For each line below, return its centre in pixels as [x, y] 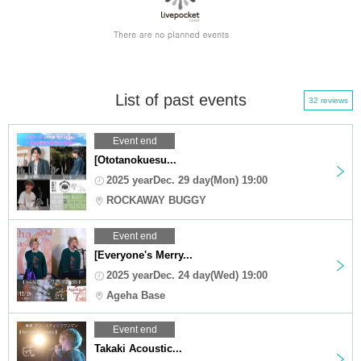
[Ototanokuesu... [135, 160]
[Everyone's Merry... [143, 255]
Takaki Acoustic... [138, 348]
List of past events [180, 100]
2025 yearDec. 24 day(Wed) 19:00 [187, 275]
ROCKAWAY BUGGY [156, 200]
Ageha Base [136, 295]
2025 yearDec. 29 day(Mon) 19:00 [187, 180]
